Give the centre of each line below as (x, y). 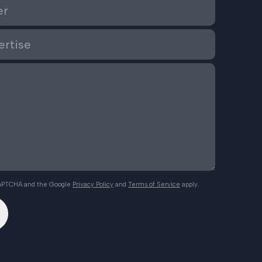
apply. (191, 185)
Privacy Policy (93, 185)
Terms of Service (154, 185)
